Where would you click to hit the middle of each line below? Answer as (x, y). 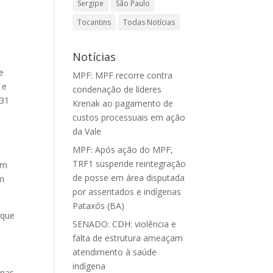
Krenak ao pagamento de (123, 103)
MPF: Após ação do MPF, (123, 150)
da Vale (87, 131)
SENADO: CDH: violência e (125, 224)
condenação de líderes (117, 89)
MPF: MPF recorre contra (123, 75)
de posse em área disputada (129, 178)
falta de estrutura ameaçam (128, 238)
